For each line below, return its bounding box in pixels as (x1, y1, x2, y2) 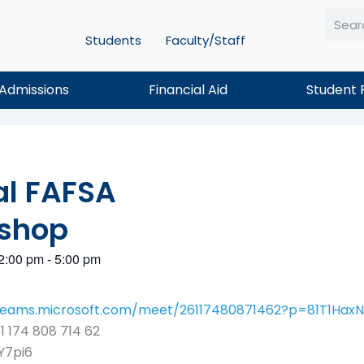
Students (84, 32, 141, 49)
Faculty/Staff (165, 32, 245, 49)
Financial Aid (148, 80, 227, 100)
